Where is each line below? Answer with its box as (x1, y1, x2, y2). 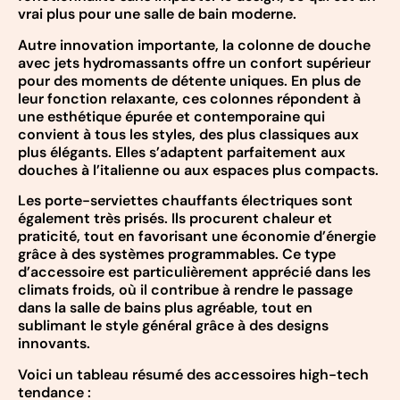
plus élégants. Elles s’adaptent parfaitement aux (18, 142, 346, 162)
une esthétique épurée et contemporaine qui (18, 106, 325, 126)
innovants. (18, 334, 90, 354)
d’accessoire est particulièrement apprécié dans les (18, 262, 371, 282)
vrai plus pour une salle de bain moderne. (18, 4, 296, 24)
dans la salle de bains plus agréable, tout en (18, 298, 312, 318)
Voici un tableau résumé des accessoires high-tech (18, 364, 369, 384)
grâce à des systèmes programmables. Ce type (18, 245, 336, 264)
